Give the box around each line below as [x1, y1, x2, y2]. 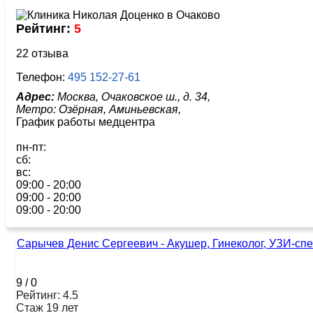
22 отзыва [16, 47, 68, 59]
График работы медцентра [16, 115, 155, 128]
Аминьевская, [109, 103, 184, 115]
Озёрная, [59, 103, 109, 115]
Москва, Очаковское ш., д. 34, [54, 90, 210, 103]
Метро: [16, 103, 59, 115]
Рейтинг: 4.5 [16, 289, 78, 301]
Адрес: [16, 90, 54, 103]
